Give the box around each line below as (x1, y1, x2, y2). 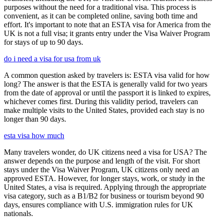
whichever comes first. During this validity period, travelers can (4, 97, 198, 106)
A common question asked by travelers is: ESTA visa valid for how (4, 71, 210, 80)
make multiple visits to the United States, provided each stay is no (4, 106, 204, 115)
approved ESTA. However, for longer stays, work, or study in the (4, 174, 205, 183)
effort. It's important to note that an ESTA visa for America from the (4, 20, 211, 29)
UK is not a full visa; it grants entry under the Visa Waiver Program (4, 29, 210, 38)
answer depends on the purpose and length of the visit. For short (4, 157, 200, 165)
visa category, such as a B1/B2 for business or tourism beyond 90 (4, 192, 204, 200)
